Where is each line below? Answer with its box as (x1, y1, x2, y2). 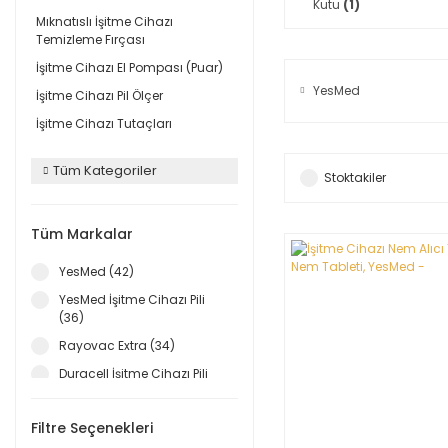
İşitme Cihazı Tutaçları (36, 115, 172, 132)
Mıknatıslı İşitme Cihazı (36, 13, 173, 30)
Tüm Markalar (31, 224, 133, 244)
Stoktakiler (323, 169, 386, 186)
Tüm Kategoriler (53, 161, 157, 180)
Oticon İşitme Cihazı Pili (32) (59, 411, 225, 428)
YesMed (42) (59, 263, 134, 280)
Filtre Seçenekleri (31, 418, 153, 438)
